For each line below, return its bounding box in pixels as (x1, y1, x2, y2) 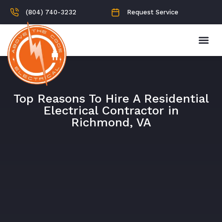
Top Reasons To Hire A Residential (13, 92, 209, 106)
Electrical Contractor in (43, 104, 179, 117)
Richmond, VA (71, 115, 151, 129)
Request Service (126, 8, 178, 16)
